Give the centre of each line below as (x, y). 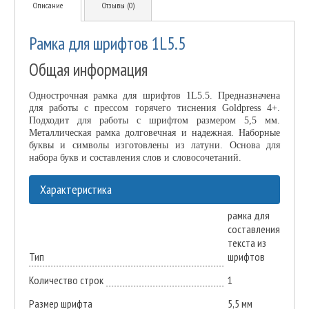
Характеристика (76, 190)
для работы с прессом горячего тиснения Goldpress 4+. (154, 108)
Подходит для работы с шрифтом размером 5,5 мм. (154, 121)
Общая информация (88, 70)
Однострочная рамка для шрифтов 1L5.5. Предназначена (154, 96)
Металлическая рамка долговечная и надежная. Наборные (154, 133)
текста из (247, 243)
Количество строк (66, 280)
